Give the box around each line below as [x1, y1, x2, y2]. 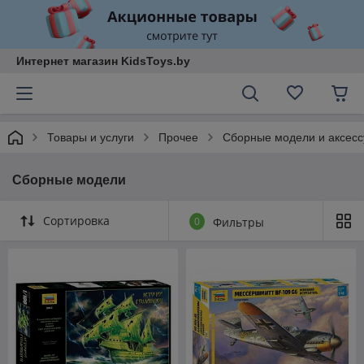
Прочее [158, 131, 198, 144]
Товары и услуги [47, 131, 134, 144]
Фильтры [213, 214, 264, 230]
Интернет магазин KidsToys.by [16, 54, 190, 67]
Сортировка [43, 213, 110, 228]
